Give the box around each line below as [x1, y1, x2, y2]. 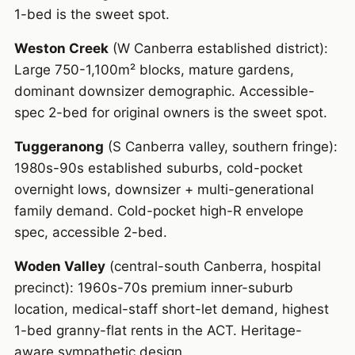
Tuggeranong [13, 139, 104, 155]
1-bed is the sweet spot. [13, 6, 170, 23]
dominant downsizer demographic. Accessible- [13, 83, 315, 100]
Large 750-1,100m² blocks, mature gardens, [13, 62, 294, 78]
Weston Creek [13, 40, 109, 57]
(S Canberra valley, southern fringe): [103, 139, 338, 155]
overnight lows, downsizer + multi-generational [13, 181, 314, 198]
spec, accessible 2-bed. [13, 224, 167, 241]
